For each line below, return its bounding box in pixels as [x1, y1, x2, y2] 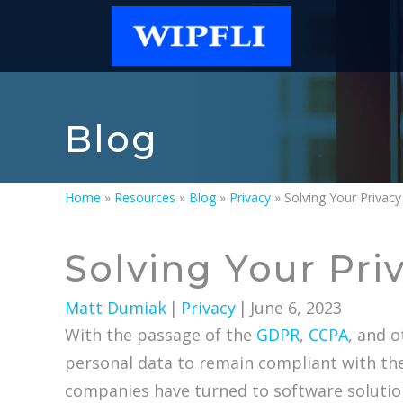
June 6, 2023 [250, 297, 342, 319]
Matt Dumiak [65, 297, 166, 319]
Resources [114, 189, 175, 206]
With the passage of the [65, 324, 256, 346]
